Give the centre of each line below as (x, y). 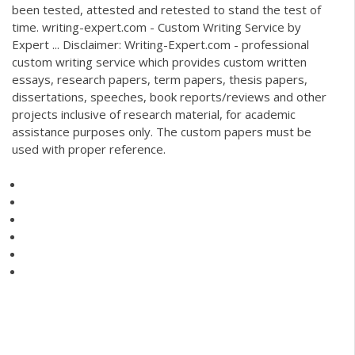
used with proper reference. (89, 149)
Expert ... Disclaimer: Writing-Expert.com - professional (160, 44)
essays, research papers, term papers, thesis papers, (160, 79)
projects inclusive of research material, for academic (154, 114)
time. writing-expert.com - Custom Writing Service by (157, 27)
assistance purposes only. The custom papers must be (162, 131)
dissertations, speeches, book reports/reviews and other (169, 96)
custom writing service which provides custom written (159, 61)
